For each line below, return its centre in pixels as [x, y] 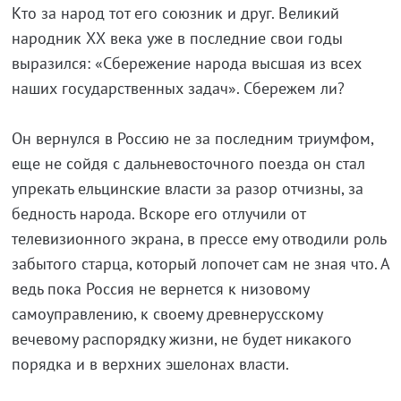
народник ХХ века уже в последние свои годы [177, 38]
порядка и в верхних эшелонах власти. [150, 364]
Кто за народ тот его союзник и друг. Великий [175, 13]
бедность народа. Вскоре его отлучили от [158, 213]
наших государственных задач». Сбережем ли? [178, 88]
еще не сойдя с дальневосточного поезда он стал [188, 163]
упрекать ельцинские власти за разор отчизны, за [187, 188]
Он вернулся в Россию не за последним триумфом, [192, 138]
